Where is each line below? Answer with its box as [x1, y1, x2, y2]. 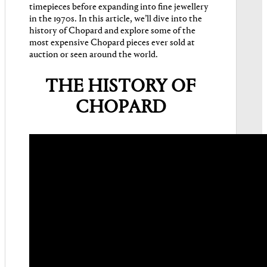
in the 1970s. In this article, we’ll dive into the [29, 14, 202, 24]
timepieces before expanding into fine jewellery [29, 2, 209, 12]
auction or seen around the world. [29, 50, 158, 60]
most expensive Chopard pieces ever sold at [29, 38, 195, 48]
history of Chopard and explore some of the [29, 26, 195, 36]
